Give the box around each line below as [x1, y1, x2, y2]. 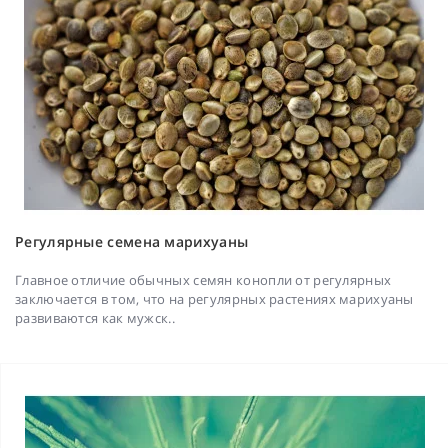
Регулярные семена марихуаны [15, 232, 249, 252]
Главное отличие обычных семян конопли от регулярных [15, 271, 392, 290]
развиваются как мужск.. [15, 309, 175, 328]
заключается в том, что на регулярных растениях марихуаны [15, 290, 414, 309]
